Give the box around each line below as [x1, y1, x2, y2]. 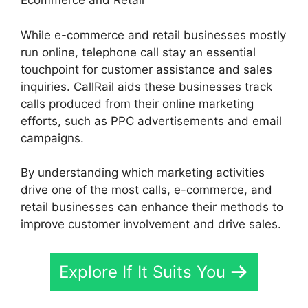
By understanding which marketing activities [21, 166, 265, 180]
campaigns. [21, 131, 84, 145]
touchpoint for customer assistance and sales [21, 62, 272, 76]
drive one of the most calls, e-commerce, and [21, 183, 272, 197]
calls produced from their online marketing [21, 96, 254, 111]
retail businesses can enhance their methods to [21, 200, 283, 214]
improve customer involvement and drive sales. [21, 217, 281, 232]
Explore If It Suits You [59, 261, 225, 282]
